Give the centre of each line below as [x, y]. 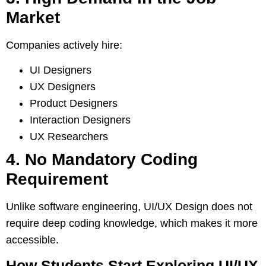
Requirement [57, 179]
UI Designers [61, 70]
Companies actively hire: [64, 45]
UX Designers [63, 87]
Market [33, 17]
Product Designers [74, 104]
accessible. [32, 240]
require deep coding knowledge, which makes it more [132, 224]
